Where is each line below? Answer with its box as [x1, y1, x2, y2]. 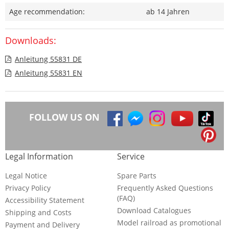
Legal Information [5, 151, 73, 163]
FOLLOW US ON [29, 111, 100, 124]
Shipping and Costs [5, 208, 72, 218]
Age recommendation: [9, 7, 85, 17]
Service [117, 151, 145, 163]
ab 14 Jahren [146, 7, 190, 17]
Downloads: [5, 34, 56, 47]
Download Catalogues [117, 205, 191, 216]
